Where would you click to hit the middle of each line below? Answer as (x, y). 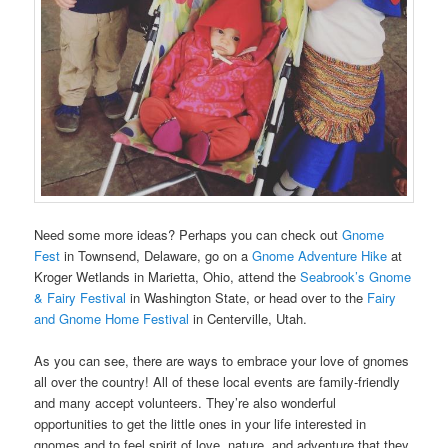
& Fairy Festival (80, 297)
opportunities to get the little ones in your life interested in (200, 423)
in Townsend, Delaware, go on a (156, 255)
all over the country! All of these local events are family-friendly (217, 381)
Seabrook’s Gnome (356, 276)
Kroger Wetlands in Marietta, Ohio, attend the (167, 276)
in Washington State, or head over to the (247, 297)
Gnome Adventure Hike (320, 255)
